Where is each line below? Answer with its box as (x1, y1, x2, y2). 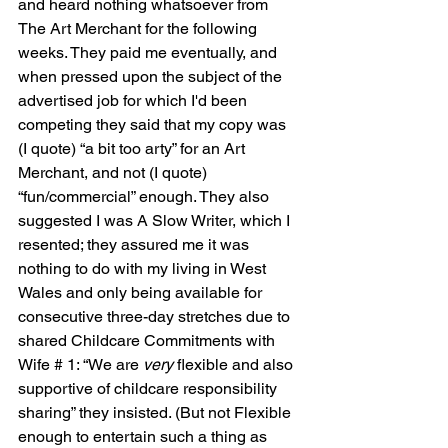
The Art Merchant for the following (18, 19, 261, 39)
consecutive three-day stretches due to (18, 307, 294, 327)
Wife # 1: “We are (18, 355, 143, 375)
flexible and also (173, 355, 297, 375)
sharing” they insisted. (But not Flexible (18, 403, 295, 423)
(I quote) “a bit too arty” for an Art (18, 139, 249, 159)
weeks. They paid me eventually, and (18, 43, 281, 63)
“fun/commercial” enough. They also (18, 187, 273, 207)
